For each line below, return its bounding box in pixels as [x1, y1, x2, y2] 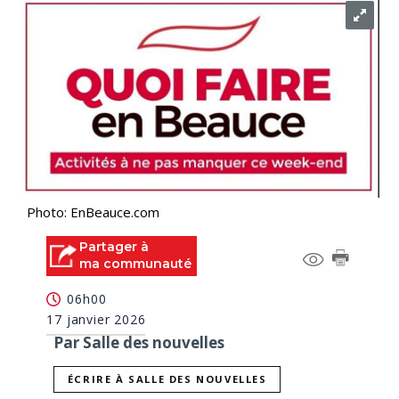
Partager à [79, 239, 150, 255]
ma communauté [79, 256, 192, 272]
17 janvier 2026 [46, 310, 146, 328]
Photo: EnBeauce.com [27, 203, 160, 221]
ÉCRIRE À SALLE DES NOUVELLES [67, 372, 267, 387]
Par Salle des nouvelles [53, 331, 225, 353]
